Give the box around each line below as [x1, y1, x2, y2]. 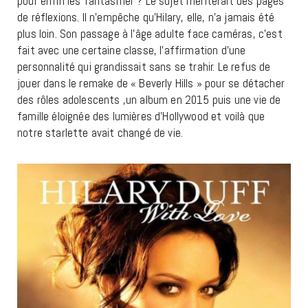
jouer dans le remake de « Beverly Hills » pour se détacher [17, 76, 285, 91]
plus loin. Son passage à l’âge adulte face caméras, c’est [17, 26, 283, 42]
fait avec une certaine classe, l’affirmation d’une [17, 43, 246, 58]
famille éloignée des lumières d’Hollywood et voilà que [17, 109, 265, 124]
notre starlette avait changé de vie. [17, 125, 184, 141]
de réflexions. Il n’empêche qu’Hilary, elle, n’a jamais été [17, 10, 275, 25]
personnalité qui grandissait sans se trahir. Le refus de [17, 59, 271, 75]
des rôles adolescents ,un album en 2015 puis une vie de [17, 92, 281, 108]
